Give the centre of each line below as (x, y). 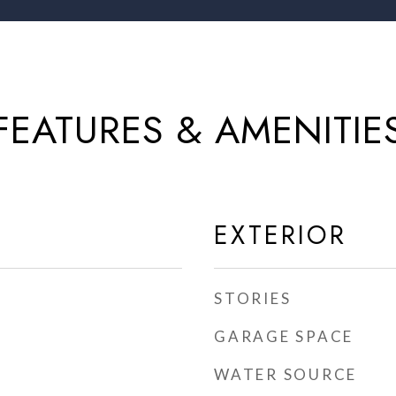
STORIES (253, 298)
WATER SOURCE (286, 374)
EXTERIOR (280, 235)
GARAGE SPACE (284, 336)
